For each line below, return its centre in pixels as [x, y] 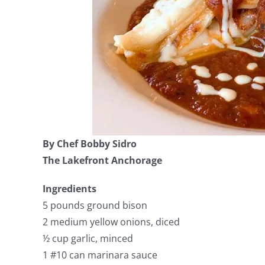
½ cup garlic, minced [88, 238]
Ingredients [70, 188]
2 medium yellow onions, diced [111, 222]
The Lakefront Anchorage [102, 160]
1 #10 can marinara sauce [100, 255]
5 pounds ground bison [95, 205]
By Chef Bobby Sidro [90, 143]
